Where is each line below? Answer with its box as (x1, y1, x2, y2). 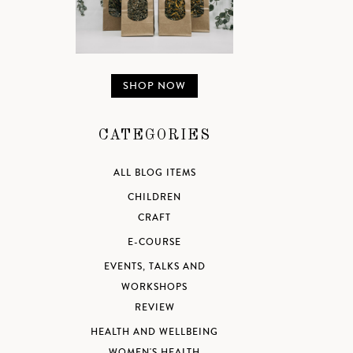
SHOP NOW (123, 78, 186, 93)
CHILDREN (128, 190, 181, 204)
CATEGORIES (98, 128, 211, 143)
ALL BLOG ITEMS (113, 165, 196, 180)
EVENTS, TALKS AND (103, 259, 206, 273)
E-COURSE (128, 235, 181, 249)
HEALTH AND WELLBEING (91, 325, 218, 339)
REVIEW (134, 300, 175, 314)
